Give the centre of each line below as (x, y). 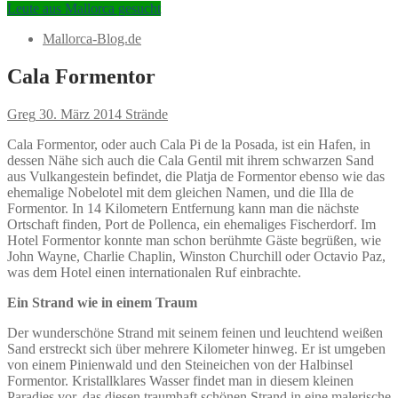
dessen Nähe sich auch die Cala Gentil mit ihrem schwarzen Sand (191, 160)
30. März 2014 (80, 114)
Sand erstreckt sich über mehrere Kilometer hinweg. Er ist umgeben (196, 348)
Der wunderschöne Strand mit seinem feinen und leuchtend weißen (195, 332)
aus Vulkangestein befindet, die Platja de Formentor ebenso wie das (196, 176)
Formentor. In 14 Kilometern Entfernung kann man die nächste (183, 208)
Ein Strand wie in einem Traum (102, 302)
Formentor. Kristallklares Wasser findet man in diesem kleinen (180, 380)
